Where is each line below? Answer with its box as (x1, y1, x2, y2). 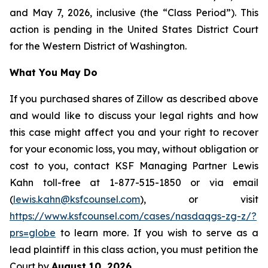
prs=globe (10, 227, 56, 239)
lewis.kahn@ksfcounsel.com (13, 193, 140, 205)
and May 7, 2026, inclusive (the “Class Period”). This (10, 7, 258, 19)
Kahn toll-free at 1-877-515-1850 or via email (10, 176, 258, 188)
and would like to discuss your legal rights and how (10, 109, 258, 121)
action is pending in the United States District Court (10, 23, 258, 35)
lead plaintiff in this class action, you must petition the (10, 243, 258, 255)
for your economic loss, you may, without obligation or (10, 143, 258, 155)
